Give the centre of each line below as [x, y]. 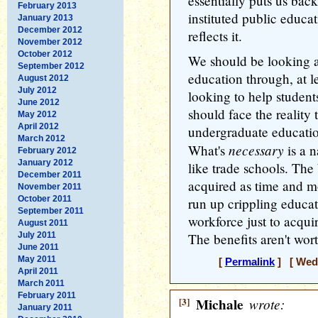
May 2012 [37, 114]
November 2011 [50, 186]
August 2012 [43, 78]
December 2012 [50, 29]
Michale [220, 305]
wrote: [265, 304]
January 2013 [45, 17]
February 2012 [47, 150]
